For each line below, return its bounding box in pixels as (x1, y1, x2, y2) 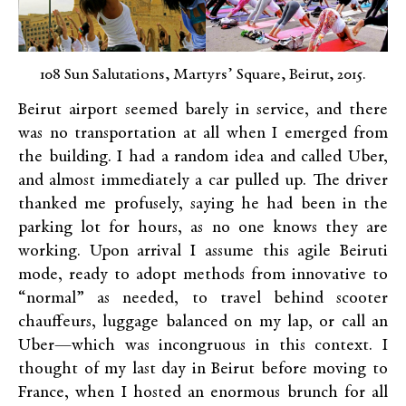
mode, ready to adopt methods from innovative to (18, 266, 388, 285)
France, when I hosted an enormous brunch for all (18, 384, 388, 402)
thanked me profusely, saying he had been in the (18, 196, 388, 214)
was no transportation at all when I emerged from (18, 125, 388, 143)
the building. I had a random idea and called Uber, (18, 149, 388, 167)
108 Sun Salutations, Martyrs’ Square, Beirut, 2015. (40, 66, 366, 83)
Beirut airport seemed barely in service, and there (18, 101, 388, 120)
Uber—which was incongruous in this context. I (18, 337, 388, 355)
